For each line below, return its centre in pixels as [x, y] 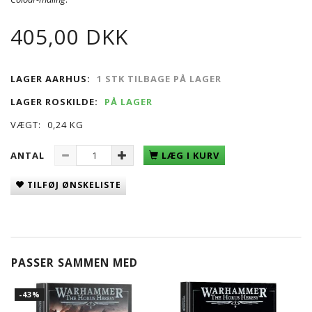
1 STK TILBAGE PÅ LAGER [159, 78]
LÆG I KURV [190, 155]
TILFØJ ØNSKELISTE [74, 185]
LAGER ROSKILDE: [54, 101]
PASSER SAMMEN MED [75, 262]
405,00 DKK [69, 36]
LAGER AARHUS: [50, 78]
